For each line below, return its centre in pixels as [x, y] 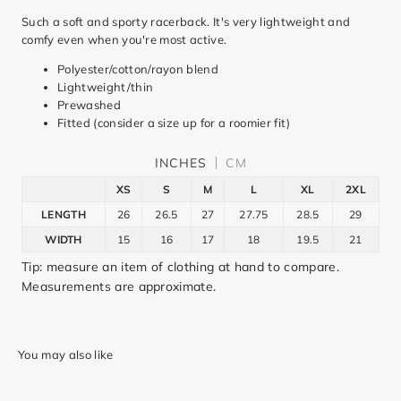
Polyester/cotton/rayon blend [138, 68]
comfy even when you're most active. [124, 39]
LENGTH [64, 214]
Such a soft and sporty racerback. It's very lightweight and [186, 21]
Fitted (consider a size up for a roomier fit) [174, 122]
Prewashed [89, 104]
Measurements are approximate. [119, 286]
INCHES [180, 162]
